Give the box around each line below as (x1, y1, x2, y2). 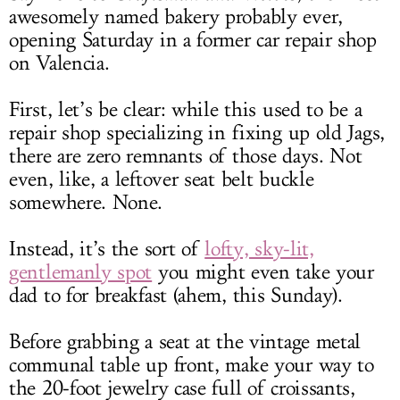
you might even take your (152, 260, 374, 286)
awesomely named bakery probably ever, (9, 4, 343, 30)
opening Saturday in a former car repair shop (9, 28, 377, 54)
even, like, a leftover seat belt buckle (9, 167, 314, 193)
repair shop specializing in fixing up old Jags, (9, 121, 385, 146)
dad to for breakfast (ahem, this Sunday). (9, 283, 343, 309)
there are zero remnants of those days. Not (9, 144, 362, 170)
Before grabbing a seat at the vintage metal (9, 329, 362, 355)
